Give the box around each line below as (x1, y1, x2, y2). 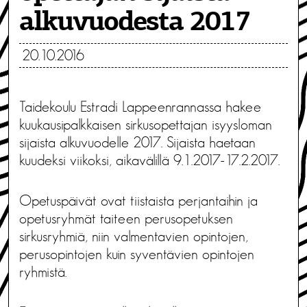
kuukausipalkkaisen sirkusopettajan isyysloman (19, 116, 272, 132)
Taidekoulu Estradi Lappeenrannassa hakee (19, 99, 261, 114)
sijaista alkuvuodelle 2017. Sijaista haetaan (19, 134, 256, 150)
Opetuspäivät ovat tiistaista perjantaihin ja (19, 193, 258, 208)
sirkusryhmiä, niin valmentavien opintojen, (19, 228, 248, 244)
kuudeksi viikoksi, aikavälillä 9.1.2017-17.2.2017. (19, 152, 280, 168)
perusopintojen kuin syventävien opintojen (19, 246, 254, 262)
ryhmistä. (19, 264, 66, 280)
